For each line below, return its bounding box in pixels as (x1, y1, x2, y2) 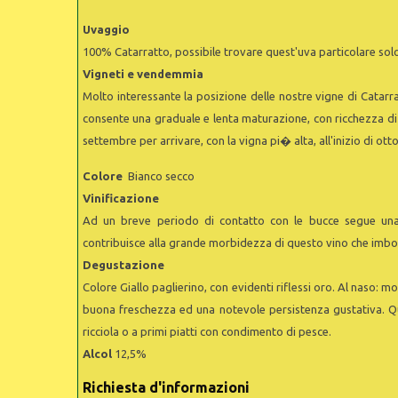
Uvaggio (83, 23, 130, 36)
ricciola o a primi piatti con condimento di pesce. (83, 325, 331, 338)
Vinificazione (83, 192, 159, 204)
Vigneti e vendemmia (83, 68, 203, 80)
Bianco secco (128, 170, 195, 182)
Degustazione (83, 259, 164, 271)
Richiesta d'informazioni (83, 379, 250, 395)
